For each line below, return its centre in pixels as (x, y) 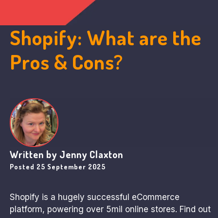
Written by (35, 154)
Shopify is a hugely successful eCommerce (95, 197)
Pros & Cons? (66, 61)
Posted (23, 166)
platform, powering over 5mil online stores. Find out (110, 209)
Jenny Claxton (91, 154)
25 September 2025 (71, 166)
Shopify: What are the (106, 37)
